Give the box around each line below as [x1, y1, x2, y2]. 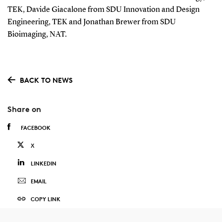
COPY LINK [30, 195, 60, 203]
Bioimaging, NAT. [7, 30, 67, 39]
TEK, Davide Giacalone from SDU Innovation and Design [7, 5, 200, 14]
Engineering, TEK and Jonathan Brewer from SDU [7, 18, 176, 26]
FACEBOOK [20, 124, 51, 132]
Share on [7, 104, 41, 114]
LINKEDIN [30, 160, 56, 167]
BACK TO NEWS [19, 75, 72, 84]
